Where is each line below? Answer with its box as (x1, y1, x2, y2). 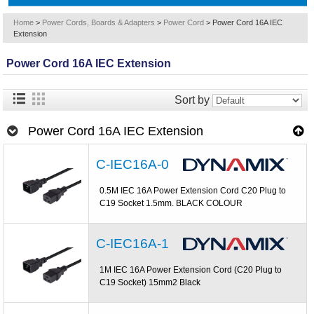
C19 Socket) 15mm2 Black (100, 277, 201, 287)
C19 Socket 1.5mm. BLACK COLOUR (100, 198, 243, 208)
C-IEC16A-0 (96, 156, 170, 172)
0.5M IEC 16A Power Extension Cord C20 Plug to (100, 185, 287, 196)
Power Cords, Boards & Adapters (42, 18, 156, 27)
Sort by (175, 94, 210, 106)
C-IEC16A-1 (96, 235, 170, 251)
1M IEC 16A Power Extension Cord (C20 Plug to (100, 264, 282, 275)
